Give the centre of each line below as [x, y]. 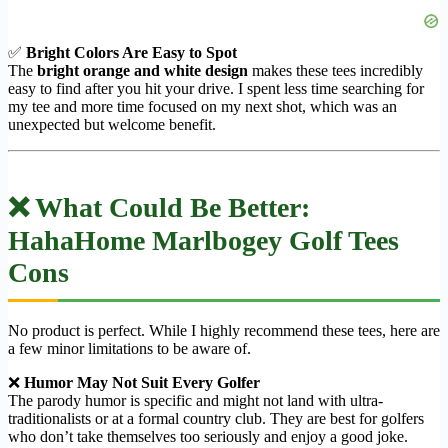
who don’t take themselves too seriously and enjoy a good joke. [208, 437]
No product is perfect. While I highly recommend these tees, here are [224, 331]
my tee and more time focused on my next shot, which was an [202, 107]
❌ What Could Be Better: [159, 208]
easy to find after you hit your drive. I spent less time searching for [216, 89]
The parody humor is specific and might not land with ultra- [195, 401]
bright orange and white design [142, 71]
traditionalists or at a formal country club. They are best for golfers [216, 419]
